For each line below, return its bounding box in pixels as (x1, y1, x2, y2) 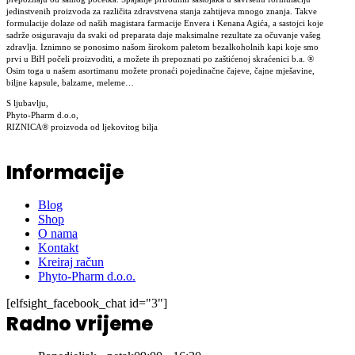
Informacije (6, 159, 124, 186)
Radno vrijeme (6, 311, 153, 338)
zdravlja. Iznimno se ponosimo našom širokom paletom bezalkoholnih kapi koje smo (6, 42, 319, 52)
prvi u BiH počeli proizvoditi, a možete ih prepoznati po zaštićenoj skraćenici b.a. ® (6, 54, 314, 64)
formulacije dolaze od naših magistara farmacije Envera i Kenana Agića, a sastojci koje (6, 18, 323, 29)
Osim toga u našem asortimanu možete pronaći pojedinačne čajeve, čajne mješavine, (6, 66, 315, 76)
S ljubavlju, (6, 98, 48, 109)
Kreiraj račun (38, 255, 104, 269)
